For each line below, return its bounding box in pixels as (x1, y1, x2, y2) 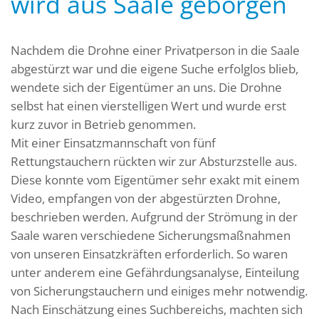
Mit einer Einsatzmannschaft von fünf (11, 135, 216, 151)
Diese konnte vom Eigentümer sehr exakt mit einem (11, 172, 300, 188)
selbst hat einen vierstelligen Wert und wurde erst (11, 98, 286, 114)
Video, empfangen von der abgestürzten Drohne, (11, 190, 281, 206)
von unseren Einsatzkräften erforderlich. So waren (11, 246, 288, 262)
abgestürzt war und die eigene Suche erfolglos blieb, (11, 61, 298, 77)
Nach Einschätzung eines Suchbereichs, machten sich (11, 301, 303, 318)
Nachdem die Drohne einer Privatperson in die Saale (11, 42, 300, 58)
